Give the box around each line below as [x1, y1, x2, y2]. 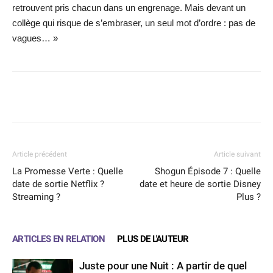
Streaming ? [12, 191, 60, 203]
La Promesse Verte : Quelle [12, 166, 123, 177]
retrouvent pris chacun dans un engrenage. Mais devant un [12, 2, 246, 13]
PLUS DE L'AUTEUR [117, 233, 189, 245]
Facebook [41, 92, 73, 102]
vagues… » [12, 33, 58, 44]
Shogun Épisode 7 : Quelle [155, 166, 261, 177]
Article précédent [12, 150, 67, 159]
